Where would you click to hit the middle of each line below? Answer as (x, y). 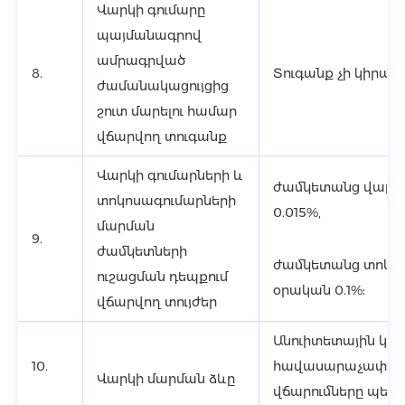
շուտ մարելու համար (167, 111)
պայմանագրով (149, 35)
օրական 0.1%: (319, 290)
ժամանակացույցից (163, 86)
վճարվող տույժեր (157, 302)
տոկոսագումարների (166, 201)
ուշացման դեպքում (162, 277)
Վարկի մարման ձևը (166, 379)
